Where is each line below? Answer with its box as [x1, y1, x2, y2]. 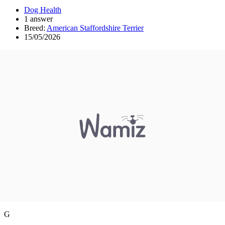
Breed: [24, 23, 47, 32]
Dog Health [24, 5, 61, 14]
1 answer [24, 14, 53, 23]
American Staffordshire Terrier [47, 23, 144, 32]
